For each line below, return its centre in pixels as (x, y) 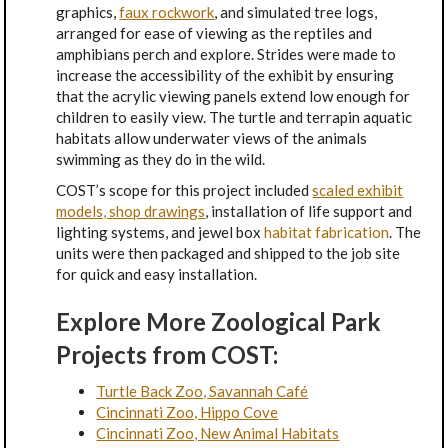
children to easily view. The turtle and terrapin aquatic (234, 117)
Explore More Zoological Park (219, 322)
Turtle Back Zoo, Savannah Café (202, 391)
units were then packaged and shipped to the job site (228, 253)
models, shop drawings (131, 211)
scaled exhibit (358, 190)
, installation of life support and (309, 211)
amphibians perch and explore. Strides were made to (226, 54)
